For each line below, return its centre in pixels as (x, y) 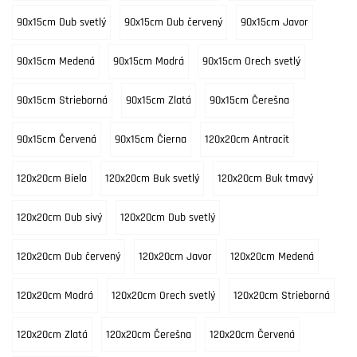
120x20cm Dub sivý (59, 218)
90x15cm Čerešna (249, 100)
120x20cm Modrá (55, 296)
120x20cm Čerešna (149, 335)
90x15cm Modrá (149, 61)
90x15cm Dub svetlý (61, 22)
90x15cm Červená (57, 139)
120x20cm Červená (252, 335)
